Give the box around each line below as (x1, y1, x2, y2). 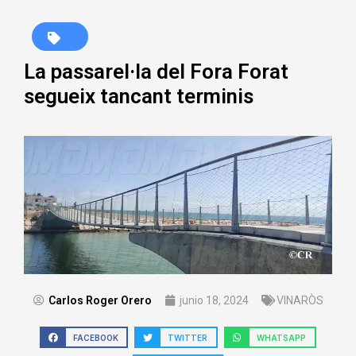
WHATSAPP (257, 332, 307, 342)
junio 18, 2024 (179, 293, 249, 307)
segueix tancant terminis (24, 83, 253, 108)
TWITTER (168, 332, 208, 342)
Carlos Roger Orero (48, 293, 152, 307)
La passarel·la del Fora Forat (24, 59, 288, 83)
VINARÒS (276, 293, 323, 307)
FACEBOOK (72, 332, 118, 342)
